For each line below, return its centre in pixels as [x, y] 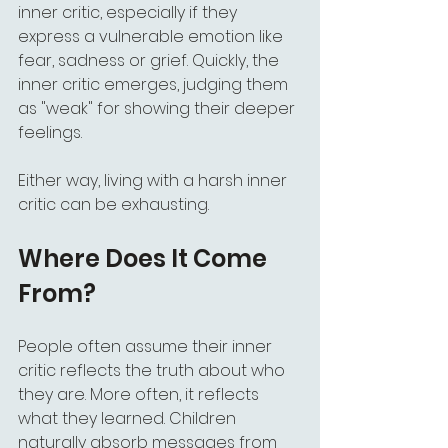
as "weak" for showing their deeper [158, 108]
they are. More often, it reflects [140, 394]
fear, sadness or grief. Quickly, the [150, 60]
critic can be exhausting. [113, 204]
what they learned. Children [129, 418]
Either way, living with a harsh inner [154, 180]
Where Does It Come [145, 258]
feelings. [50, 132]
